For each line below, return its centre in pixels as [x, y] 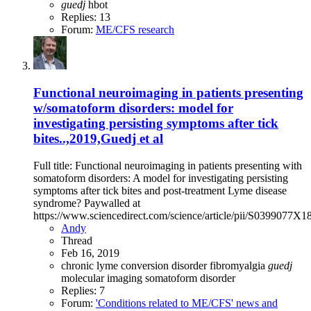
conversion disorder [165, 265]
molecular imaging [103, 278]
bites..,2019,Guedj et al [98, 138]
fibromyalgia [239, 265]
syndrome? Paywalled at [87, 203]
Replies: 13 [86, 17]
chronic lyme [91, 265]
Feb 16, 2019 [90, 253]
